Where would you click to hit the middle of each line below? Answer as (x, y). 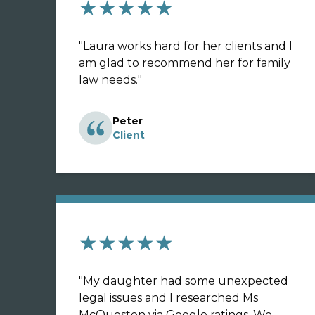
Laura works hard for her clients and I (188, 46)
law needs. (108, 80)
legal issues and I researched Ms (168, 298)
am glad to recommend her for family (185, 63)
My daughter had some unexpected (186, 281)
